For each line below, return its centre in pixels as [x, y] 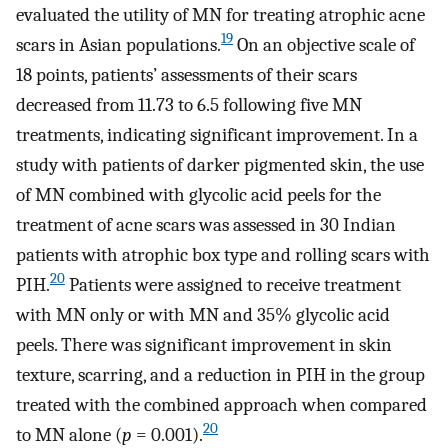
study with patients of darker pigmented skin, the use [220, 164]
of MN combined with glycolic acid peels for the [198, 194]
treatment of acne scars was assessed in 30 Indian [206, 224]
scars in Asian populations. [118, 44]
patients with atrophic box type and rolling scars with [223, 254]
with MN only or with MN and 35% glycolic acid [203, 314]
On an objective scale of [324, 44]
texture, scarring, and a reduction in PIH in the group [220, 374]
